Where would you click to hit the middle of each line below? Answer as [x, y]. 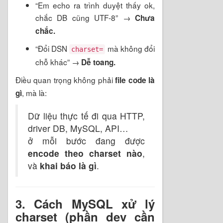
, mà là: [34, 92]
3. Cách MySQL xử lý [85, 203]
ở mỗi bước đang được [86, 140]
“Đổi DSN [53, 48]
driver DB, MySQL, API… [78, 128]
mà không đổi [130, 48]
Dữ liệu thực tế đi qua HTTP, [86, 115]
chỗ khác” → [58, 61]
